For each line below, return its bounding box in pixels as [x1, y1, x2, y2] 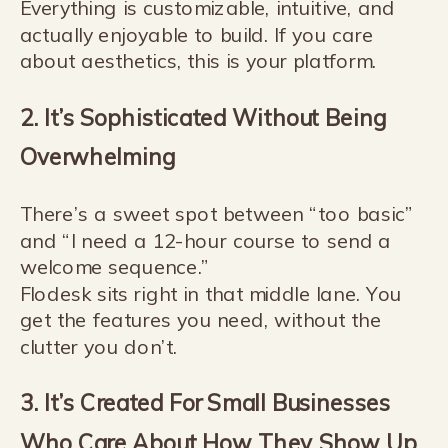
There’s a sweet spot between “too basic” [19, 201, 414, 227]
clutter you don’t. [19, 334, 178, 360]
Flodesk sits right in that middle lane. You [19, 281, 402, 307]
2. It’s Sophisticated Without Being [19, 103, 386, 132]
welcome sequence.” [19, 254, 210, 280]
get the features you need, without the [19, 307, 382, 334]
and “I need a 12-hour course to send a [19, 228, 392, 254]
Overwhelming [19, 142, 175, 171]
